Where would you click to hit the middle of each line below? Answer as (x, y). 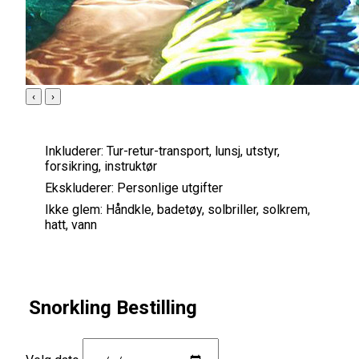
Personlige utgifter (170, 188)
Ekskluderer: (79, 188)
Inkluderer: (74, 151)
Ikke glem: (74, 209)
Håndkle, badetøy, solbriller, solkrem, (208, 209)
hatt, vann (71, 224)
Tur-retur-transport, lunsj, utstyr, (193, 151)
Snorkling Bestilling (113, 307)
